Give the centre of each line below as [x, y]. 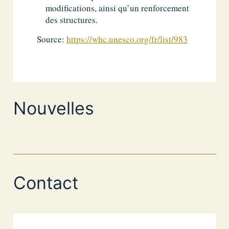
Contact [45, 183]
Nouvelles [53, 108]
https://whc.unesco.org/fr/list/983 [127, 39]
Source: [52, 39]
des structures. [72, 20]
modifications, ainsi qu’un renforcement [118, 8]
